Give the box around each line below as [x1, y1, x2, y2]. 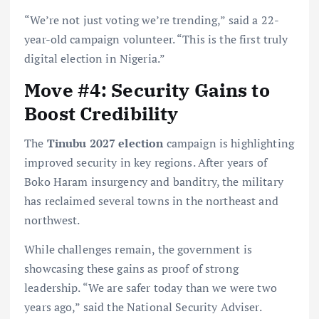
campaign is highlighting [163, 135, 295, 152]
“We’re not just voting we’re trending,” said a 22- [24, 11, 280, 28]
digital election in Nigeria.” [24, 50, 166, 66]
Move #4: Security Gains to [24, 77, 270, 102]
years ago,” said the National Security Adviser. [24, 299, 262, 315]
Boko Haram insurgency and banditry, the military [24, 174, 283, 190]
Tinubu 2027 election [46, 135, 164, 152]
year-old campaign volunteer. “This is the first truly [24, 31, 288, 47]
